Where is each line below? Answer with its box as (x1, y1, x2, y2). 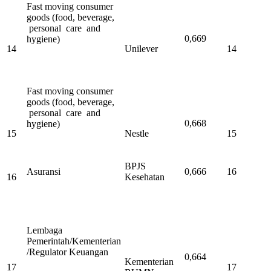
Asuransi (27, 166, 60, 177)
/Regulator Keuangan (27, 247, 108, 258)
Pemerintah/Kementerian (27, 236, 121, 247)
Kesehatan (125, 172, 165, 183)
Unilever (125, 44, 158, 54)
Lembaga (27, 225, 62, 236)
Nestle (125, 128, 149, 139)
